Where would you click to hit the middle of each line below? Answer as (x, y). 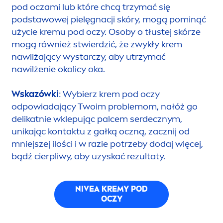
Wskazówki (35, 94)
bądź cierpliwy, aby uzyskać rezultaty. (88, 156)
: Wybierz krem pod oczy (109, 94)
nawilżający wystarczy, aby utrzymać (89, 56)
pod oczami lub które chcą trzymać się (91, 7)
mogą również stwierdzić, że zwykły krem (97, 44)
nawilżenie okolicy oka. (58, 69)
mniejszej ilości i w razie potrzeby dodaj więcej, (107, 144)
